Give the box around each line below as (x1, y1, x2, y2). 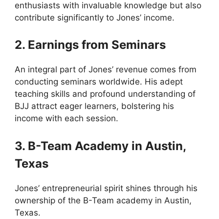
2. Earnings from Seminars (15, 38, 166, 52)
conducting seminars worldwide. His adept (15, 77, 183, 87)
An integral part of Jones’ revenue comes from (15, 65, 197, 74)
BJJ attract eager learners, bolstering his (15, 101, 174, 111)
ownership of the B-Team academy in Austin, (15, 195, 192, 205)
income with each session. (15, 113, 118, 123)
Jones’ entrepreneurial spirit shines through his (15, 183, 197, 193)
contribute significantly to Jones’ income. (15, 12, 175, 22)
